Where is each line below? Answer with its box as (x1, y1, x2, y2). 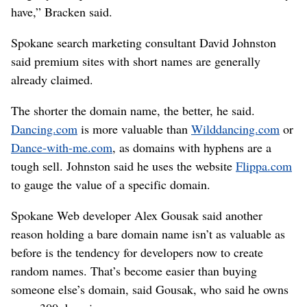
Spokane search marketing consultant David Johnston (11, 34, 276, 51)
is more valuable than (77, 121, 191, 137)
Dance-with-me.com (11, 139, 112, 156)
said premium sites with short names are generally (11, 53, 260, 69)
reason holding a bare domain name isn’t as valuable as (11, 225, 285, 242)
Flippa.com (236, 158, 292, 174)
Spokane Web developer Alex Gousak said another (11, 207, 262, 223)
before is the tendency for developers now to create (11, 244, 263, 260)
